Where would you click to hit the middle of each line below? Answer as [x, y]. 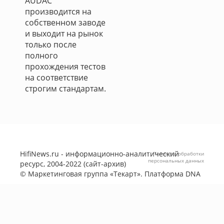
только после [51, 44]
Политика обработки [178, 153]
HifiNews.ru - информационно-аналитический [99, 154]
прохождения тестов [65, 66]
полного [41, 55]
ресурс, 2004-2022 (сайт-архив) [73, 164]
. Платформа [163, 174]
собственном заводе [65, 22]
